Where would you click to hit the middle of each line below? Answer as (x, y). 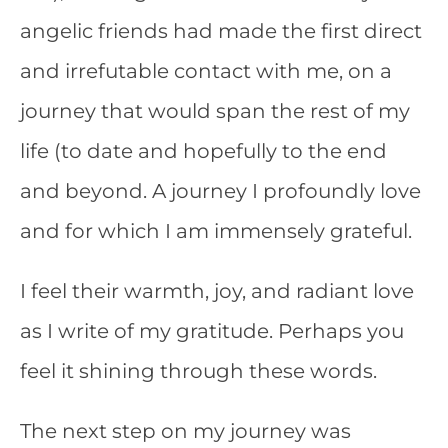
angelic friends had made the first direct (221, 31)
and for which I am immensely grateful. (216, 231)
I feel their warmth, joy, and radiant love (217, 291)
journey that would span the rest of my (215, 111)
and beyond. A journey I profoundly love (220, 191)
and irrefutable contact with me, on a (206, 71)
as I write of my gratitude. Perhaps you (212, 331)
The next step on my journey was (185, 431)
